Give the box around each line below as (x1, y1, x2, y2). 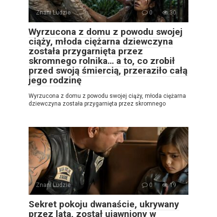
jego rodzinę (29, 75, 81, 86)
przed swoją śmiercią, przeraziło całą (29, 65, 187, 76)
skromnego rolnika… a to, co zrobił (29, 55, 175, 66)
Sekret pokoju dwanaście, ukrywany (29, 199, 179, 210)
